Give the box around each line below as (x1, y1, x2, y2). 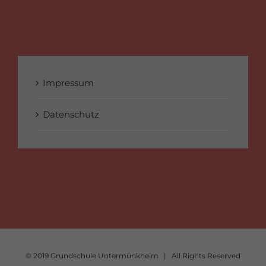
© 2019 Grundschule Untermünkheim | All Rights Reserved (26, 251, 240, 260)
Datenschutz (43, 109, 99, 120)
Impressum (43, 77, 94, 88)
